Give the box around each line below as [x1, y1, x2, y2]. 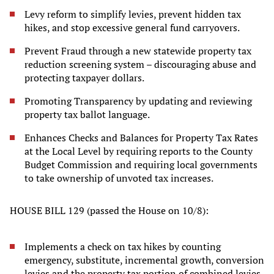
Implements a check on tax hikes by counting [24, 240, 221, 254]
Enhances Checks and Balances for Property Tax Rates [24, 131, 258, 145]
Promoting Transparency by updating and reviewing [24, 94, 252, 108]
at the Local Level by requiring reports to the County [24, 144, 253, 158]
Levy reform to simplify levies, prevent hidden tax [24, 7, 241, 21]
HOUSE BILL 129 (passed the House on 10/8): [10, 204, 209, 218]
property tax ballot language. [24, 108, 152, 122]
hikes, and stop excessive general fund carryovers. [24, 21, 242, 35]
